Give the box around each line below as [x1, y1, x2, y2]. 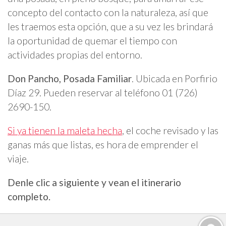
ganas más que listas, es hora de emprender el [8, 139, 198, 151]
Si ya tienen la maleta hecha [8, 125, 122, 137]
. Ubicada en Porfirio [132, 72, 217, 84]
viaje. [8, 153, 29, 165]
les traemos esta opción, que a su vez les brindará [8, 20, 213, 32]
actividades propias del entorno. [8, 48, 142, 61]
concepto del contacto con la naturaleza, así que [8, 6, 208, 18]
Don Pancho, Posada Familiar [8, 72, 132, 84]
